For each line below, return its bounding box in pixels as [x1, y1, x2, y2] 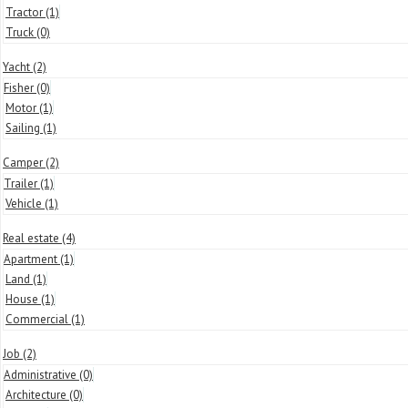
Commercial [5, 311, 71, 327]
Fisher [4, 80, 36, 96]
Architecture [5, 387, 69, 403]
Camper [3, 155, 46, 170]
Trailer [4, 176, 40, 191]
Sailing [5, 120, 43, 136]
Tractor [5, 5, 46, 20]
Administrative [4, 367, 79, 382]
